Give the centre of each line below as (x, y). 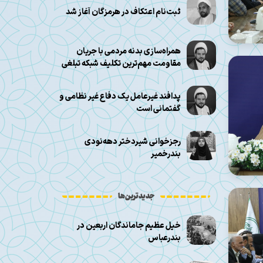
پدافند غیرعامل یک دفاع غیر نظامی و (120, 96)
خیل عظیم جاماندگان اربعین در (129, 226)
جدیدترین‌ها (136, 196)
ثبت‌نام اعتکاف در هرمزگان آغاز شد (124, 12)
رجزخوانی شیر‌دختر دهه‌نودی (133, 141)
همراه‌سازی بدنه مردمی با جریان (129, 51)
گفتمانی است (159, 109)
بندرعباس (165, 238)
